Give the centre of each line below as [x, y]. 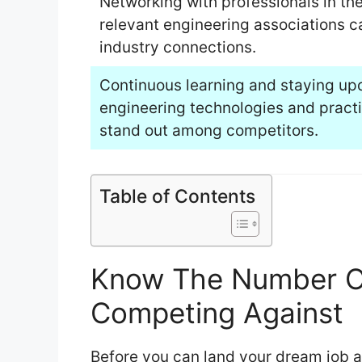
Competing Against [217, 312]
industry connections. [177, 48]
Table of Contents [177, 196]
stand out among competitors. [208, 131]
